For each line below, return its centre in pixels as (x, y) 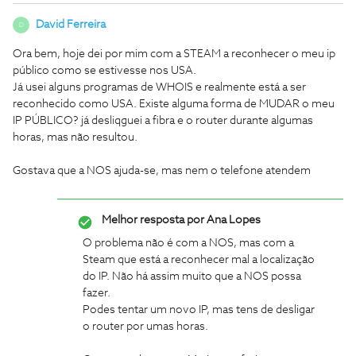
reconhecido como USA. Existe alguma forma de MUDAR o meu (174, 104)
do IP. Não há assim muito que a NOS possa (192, 277)
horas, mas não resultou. (75, 137)
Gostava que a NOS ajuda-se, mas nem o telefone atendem (162, 171)
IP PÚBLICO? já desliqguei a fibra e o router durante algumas (163, 121)
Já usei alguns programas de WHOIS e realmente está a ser (159, 87)
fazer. (97, 293)
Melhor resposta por (153, 220)
